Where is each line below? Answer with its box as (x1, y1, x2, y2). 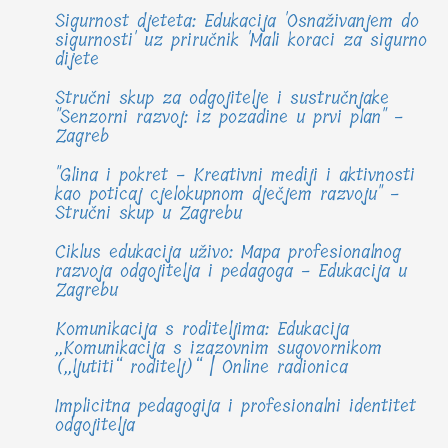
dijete (55, 44, 99, 75)
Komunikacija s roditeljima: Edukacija (55, 314, 349, 345)
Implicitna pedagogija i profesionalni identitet (55, 391, 416, 422)
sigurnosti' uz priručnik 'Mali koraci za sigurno (55, 25, 427, 56)
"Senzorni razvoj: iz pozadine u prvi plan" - (55, 102, 403, 133)
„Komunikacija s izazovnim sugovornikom (55, 333, 382, 364)
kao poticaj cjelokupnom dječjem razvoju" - (55, 179, 399, 210)
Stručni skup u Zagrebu (55, 198, 242, 229)
